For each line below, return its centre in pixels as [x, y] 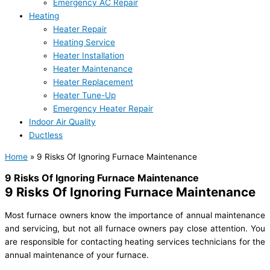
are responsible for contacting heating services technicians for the [135, 242]
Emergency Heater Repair [103, 109]
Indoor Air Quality [62, 122]
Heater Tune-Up [84, 96]
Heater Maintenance [93, 69]
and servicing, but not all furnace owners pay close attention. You [135, 229]
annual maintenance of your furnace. [78, 255]
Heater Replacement [93, 82]
